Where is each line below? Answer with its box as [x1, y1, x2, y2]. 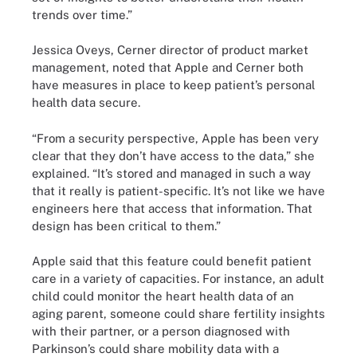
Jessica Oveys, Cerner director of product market [32, 43, 308, 57]
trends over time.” [32, 7, 132, 22]
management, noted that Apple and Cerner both [32, 61, 304, 74]
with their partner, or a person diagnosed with [32, 324, 290, 338]
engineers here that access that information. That [32, 201, 312, 215]
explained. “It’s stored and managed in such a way [32, 166, 311, 180]
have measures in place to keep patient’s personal [32, 78, 316, 92]
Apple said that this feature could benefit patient [32, 254, 312, 268]
